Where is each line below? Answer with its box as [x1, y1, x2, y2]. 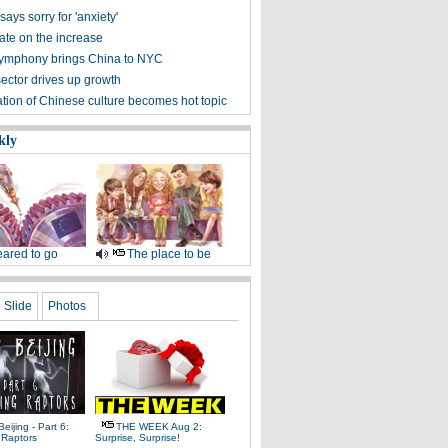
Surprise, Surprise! [95, 432, 180, 443]
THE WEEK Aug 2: [116, 421, 202, 432]
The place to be [126, 247, 211, 261]
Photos [48, 299, 86, 313]
